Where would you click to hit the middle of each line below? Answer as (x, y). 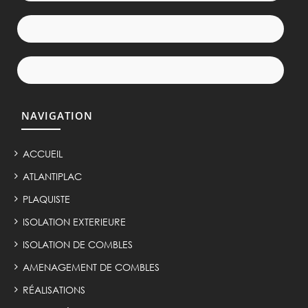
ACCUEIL (42, 154)
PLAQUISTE (46, 199)
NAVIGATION (57, 116)
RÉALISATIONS (54, 290)
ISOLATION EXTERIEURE (74, 222)
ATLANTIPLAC (52, 177)
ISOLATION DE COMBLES (77, 245)
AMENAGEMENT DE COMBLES (91, 267)
